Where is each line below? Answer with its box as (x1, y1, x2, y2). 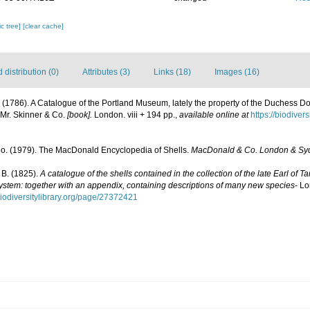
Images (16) (215, 67, 259, 77)
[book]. (67, 110, 92, 120)
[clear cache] (23, 22, 64, 30)
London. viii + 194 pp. (92, 110, 175, 120)
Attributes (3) (82, 67, 130, 77)
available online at (179, 110, 248, 120)
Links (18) (154, 67, 191, 77)
